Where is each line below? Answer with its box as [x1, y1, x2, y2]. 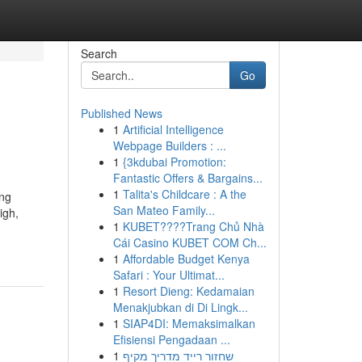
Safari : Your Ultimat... [112, 267, 225, 283]
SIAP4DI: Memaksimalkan [122, 315, 255, 331]
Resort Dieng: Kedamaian [122, 283, 255, 299]
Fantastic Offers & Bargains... [112, 170, 263, 186]
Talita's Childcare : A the [122, 186, 246, 202]
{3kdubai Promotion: [122, 154, 226, 170]
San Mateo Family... [112, 202, 215, 218]
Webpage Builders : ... [112, 137, 226, 154]
